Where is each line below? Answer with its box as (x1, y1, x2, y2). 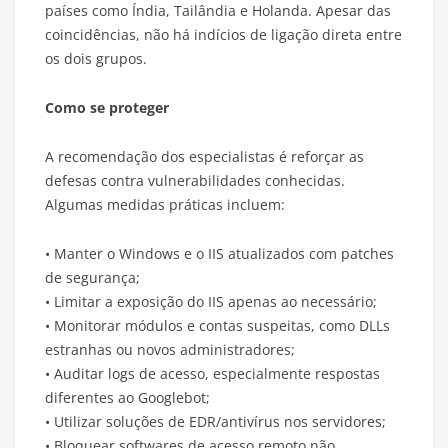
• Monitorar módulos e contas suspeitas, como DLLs (45, 316, 390, 336)
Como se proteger (45, 98, 169, 118)
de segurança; (45, 268, 140, 288)
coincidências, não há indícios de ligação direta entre (45, 25, 402, 45)
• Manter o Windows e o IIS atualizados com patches (45, 244, 394, 264)
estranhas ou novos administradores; (45, 340, 295, 360)
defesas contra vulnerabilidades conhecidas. (45, 171, 345, 191)
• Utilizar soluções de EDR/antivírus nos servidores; (45, 412, 386, 432)
